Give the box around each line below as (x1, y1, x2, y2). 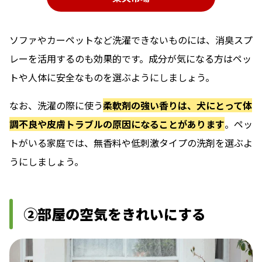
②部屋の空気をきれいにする (23, 203, 206, 224)
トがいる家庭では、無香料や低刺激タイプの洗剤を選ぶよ (9, 135, 253, 150)
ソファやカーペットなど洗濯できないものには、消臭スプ (9, 32, 253, 47)
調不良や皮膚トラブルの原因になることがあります (9, 116, 225, 131)
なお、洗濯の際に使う (9, 98, 103, 112)
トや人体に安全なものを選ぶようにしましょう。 (9, 70, 215, 84)
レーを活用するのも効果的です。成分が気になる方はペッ (9, 51, 251, 65)
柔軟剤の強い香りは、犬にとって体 (103, 98, 252, 112)
